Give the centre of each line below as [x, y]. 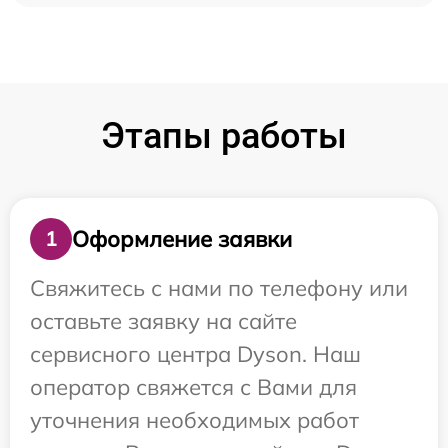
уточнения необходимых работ [194, 420]
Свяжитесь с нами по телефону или [219, 288]
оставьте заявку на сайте [163, 321]
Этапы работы [224, 136]
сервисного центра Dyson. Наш [195, 354]
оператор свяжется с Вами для [193, 387]
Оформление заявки [182, 238]
